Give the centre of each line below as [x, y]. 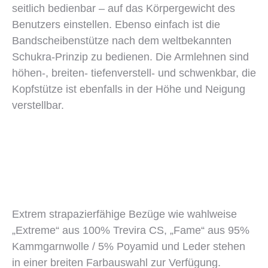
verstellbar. [38, 105]
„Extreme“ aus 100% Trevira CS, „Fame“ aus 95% [131, 230]
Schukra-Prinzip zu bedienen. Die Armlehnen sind [130, 57]
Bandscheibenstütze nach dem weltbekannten [122, 41]
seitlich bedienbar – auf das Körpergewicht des [124, 8]
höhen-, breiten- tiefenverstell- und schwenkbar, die [134, 73]
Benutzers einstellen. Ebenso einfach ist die [116, 25]
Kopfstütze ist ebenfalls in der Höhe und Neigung [129, 89]
